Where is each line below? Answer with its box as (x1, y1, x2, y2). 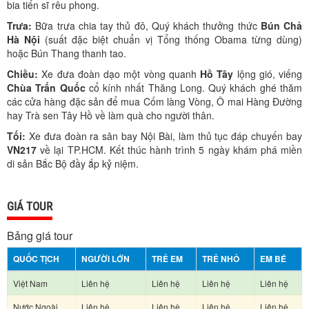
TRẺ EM (152, 252, 183, 265)
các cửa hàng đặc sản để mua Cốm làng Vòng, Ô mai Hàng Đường (7, 94, 302, 108)
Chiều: (7, 67, 38, 81)
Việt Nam (13, 277, 48, 289)
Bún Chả (260, 19, 302, 32)
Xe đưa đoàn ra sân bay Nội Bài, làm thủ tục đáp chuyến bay (26, 129, 302, 143)
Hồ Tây (200, 67, 234, 81)
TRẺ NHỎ (202, 252, 239, 265)
